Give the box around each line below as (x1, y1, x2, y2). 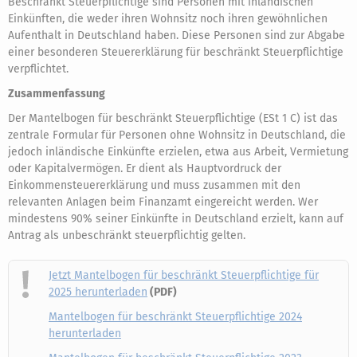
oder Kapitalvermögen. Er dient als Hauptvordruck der (8, 162, 281, 175)
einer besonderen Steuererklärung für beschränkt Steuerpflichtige (8, 45, 343, 59)
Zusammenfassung (8, 87, 105, 100)
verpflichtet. (8, 62, 69, 76)
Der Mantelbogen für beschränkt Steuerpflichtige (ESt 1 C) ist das (8, 112, 338, 125)
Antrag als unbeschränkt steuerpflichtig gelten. (8, 229, 245, 242)
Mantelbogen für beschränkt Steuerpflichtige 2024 (49, 310, 302, 324)
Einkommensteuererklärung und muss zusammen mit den (8, 178, 300, 192)
